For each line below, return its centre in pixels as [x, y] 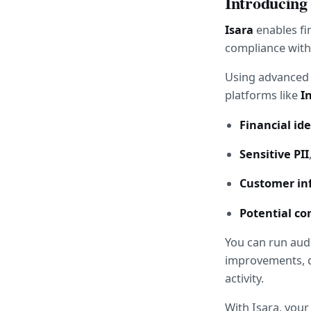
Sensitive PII [275, 154]
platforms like [263, 95]
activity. [244, 278]
